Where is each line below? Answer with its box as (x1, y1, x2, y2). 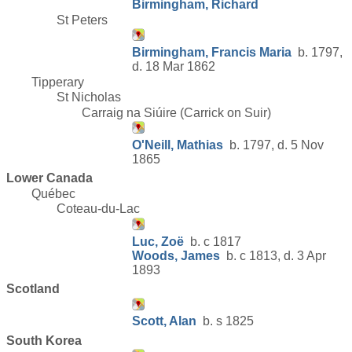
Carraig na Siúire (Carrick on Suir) (82, 105, 271, 119)
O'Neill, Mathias (132, 137, 223, 152)
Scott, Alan (132, 314, 196, 328)
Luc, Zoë (132, 234, 184, 248)
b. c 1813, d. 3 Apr (220, 248, 326, 262)
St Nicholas (57, 90, 121, 104)
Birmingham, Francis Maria (132, 45, 291, 59)
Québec (31, 186, 75, 200)
